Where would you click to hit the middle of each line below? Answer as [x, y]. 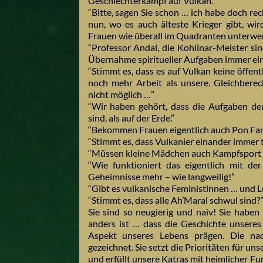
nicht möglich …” [121, 95]
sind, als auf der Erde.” [131, 118]
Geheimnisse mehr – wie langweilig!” [161, 177]
